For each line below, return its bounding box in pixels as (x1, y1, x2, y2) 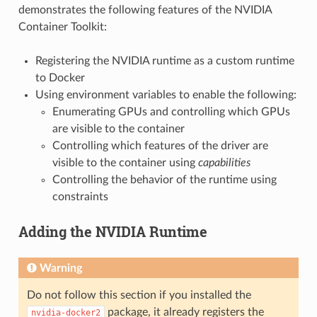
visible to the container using (52, 156, 198, 168)
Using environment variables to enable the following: (35, 88, 296, 100)
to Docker (35, 71, 85, 83)
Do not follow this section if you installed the (26, 289, 251, 301)
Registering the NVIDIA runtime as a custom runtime (35, 54, 294, 67)
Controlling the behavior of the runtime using (52, 173, 277, 185)
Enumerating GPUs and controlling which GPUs (52, 105, 290, 117)
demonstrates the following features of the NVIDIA (18, 4, 272, 16)
